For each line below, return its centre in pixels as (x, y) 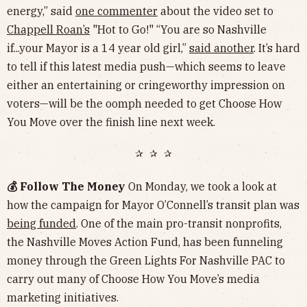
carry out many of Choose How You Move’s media (133, 279)
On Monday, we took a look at (202, 186)
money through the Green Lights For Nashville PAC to (146, 260)
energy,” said (41, 11)
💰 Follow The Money (67, 186)
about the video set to (216, 11)
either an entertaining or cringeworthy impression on (146, 85)
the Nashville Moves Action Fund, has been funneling (145, 242)
